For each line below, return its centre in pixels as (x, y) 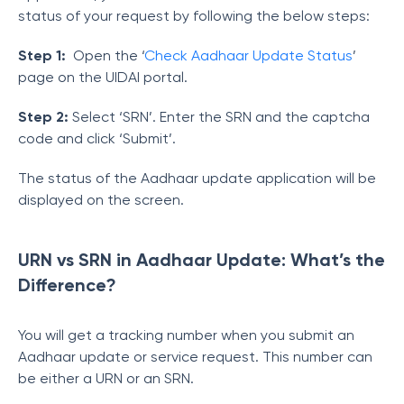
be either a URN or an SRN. (106, 378)
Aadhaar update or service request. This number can (195, 357)
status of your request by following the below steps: (194, 16)
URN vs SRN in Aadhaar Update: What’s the (202, 260)
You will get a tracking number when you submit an (186, 335)
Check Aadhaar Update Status (248, 55)
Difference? (67, 285)
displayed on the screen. (101, 200)
